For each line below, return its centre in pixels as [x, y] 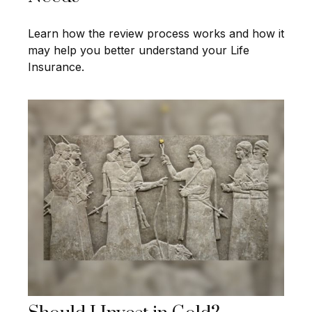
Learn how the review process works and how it [156, 34]
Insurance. [56, 67]
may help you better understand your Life [139, 50]
